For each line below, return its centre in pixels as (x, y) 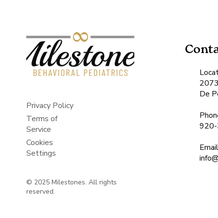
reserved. (41, 191)
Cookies (40, 143)
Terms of (42, 119)
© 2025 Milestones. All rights (72, 182)
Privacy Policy (50, 106)
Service (39, 129)
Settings (41, 153)
